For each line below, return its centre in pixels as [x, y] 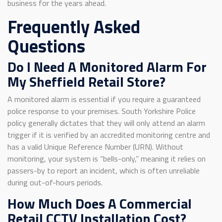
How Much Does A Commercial [100, 203]
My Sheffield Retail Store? [86, 81]
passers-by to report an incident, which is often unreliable [104, 170]
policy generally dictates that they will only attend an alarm [106, 123]
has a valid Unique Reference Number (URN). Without [95, 146]
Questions [46, 46]
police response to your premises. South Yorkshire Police [102, 111]
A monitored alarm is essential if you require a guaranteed [104, 99]
